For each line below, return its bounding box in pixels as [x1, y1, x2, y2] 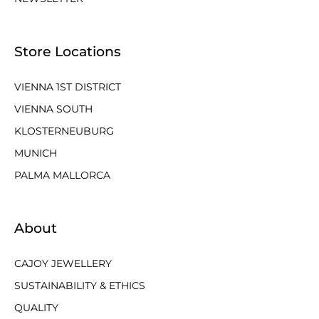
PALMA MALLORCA [14, 169, 110, 182]
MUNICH [14, 147, 57, 159]
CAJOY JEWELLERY [14, 257, 112, 270]
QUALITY [14, 301, 58, 314]
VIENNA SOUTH [14, 103, 93, 115]
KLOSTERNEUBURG [14, 125, 114, 137]
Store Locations [14, 43, 121, 60]
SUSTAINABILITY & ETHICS [14, 279, 145, 292]
